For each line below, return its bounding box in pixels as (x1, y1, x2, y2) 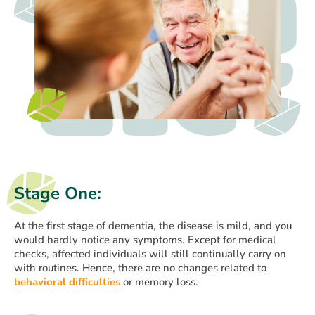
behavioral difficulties (14, 275, 120, 290)
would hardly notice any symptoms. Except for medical (14, 233, 276, 247)
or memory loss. (120, 275, 198, 290)
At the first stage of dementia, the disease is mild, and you (14, 219, 292, 233)
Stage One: (14, 182, 101, 205)
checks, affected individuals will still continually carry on (14, 247, 286, 262)
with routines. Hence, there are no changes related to (14, 261, 266, 276)
